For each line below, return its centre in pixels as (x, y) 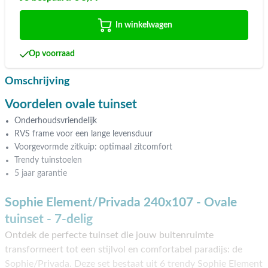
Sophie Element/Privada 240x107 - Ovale (121, 203)
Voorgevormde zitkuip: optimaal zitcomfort (93, 147)
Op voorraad (52, 54)
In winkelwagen (144, 25)
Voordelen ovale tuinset (71, 105)
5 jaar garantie (41, 174)
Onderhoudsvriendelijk (56, 121)
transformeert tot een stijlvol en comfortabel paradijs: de (124, 250)
